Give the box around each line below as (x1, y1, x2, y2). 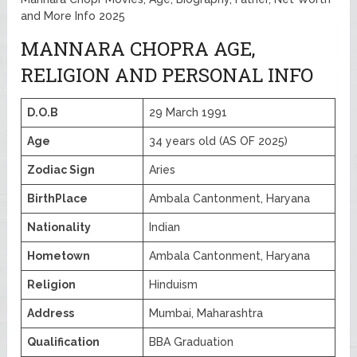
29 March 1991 (149, 105, 228, 119)
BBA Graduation (149, 335, 234, 348)
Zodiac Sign (27, 163, 96, 176)
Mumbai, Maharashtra (149, 306, 264, 320)
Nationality (27, 220, 92, 233)
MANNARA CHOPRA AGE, (21, 35, 256, 61)
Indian (149, 220, 181, 233)
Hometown (27, 249, 91, 262)
